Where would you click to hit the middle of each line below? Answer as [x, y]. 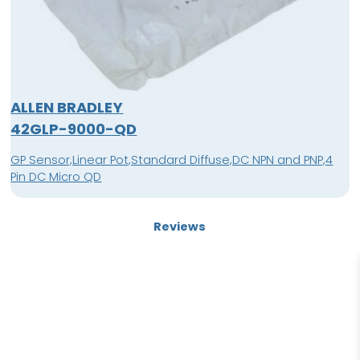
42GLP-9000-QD [74, 129]
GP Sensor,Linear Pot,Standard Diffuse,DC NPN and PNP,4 [172, 160]
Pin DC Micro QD [56, 177]
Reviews [180, 227]
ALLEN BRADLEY [67, 108]
